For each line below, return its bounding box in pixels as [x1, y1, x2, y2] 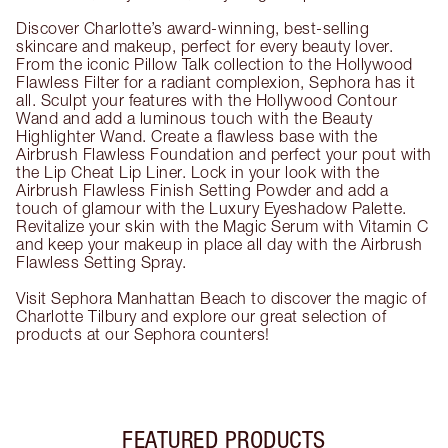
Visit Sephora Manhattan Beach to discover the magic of [16, 289, 426, 308]
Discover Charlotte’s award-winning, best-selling [16, 19, 369, 38]
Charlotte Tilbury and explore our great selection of [16, 307, 386, 326]
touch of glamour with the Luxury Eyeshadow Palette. [16, 199, 407, 218]
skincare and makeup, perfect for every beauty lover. [16, 37, 393, 56]
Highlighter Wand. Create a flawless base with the [16, 127, 378, 146]
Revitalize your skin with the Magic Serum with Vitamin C [16, 217, 428, 236]
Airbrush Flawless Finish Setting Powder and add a [16, 181, 389, 200]
